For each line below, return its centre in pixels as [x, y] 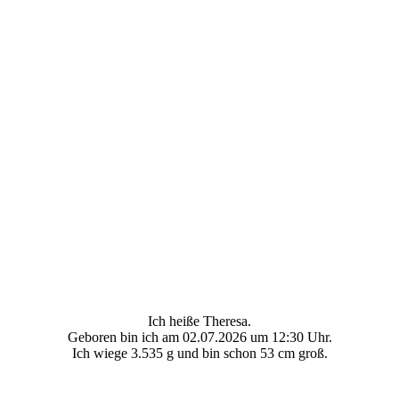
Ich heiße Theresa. [199, 321]
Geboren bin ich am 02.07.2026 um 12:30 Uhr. [199, 337]
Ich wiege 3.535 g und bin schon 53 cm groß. [199, 353]
